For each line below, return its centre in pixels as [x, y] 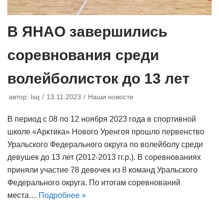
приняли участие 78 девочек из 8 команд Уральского [102, 170]
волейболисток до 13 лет [99, 78]
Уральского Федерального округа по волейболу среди [105, 144]
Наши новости [111, 97]
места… [23, 195]
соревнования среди [83, 55]
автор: [20, 97]
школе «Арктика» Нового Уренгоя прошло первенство [106, 131]
